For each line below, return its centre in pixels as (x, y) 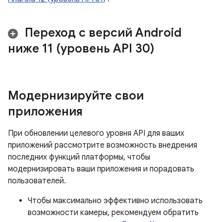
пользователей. (37, 181)
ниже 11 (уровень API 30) (81, 49)
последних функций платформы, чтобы (79, 157)
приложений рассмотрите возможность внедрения (103, 145)
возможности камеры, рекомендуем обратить (113, 213)
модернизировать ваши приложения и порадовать (101, 169)
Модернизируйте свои (76, 96)
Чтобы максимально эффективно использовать (115, 201)
